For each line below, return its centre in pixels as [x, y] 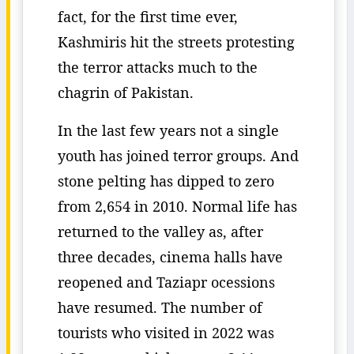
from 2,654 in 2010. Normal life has [177, 206]
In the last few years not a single [168, 130]
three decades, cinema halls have [170, 257]
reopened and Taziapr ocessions [166, 282]
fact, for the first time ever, [148, 17]
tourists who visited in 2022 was [166, 333]
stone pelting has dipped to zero [166, 181]
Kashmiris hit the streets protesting [176, 42]
